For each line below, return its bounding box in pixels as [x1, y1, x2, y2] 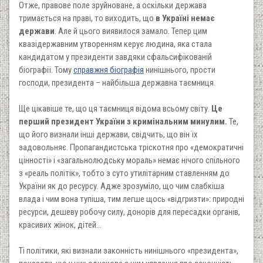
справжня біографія [73, 64, 144, 75]
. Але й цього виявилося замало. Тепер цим [55, 25, 207, 36]
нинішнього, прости [144, 64, 215, 75]
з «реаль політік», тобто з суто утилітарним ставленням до [19, 167, 230, 178]
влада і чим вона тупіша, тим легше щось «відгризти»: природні [19, 193, 244, 204]
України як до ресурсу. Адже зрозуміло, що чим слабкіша [19, 180, 224, 191]
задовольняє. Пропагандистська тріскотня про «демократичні [19, 141, 244, 153]
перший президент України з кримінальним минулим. [19, 116, 227, 127]
